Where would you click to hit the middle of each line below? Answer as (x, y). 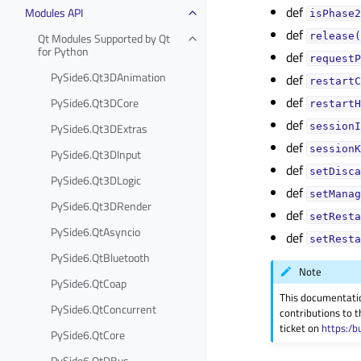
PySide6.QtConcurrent (104, 309)
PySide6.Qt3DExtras (99, 128)
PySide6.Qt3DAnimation (108, 77)
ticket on (301, 328)
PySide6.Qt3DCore (95, 102)
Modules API (54, 12)
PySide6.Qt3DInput (96, 154)
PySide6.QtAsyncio (95, 231)
